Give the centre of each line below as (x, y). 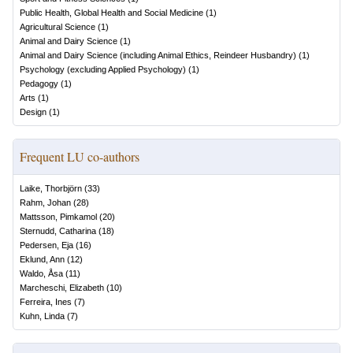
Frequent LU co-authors (80, 156)
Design (33, 112)
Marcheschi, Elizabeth (62, 288)
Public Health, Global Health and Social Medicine (111, 13)
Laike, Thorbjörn (51, 188)
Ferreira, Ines (46, 302)
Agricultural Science (58, 27)
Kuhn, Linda (42, 316)
